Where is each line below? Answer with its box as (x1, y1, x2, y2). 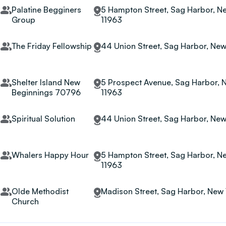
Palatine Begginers (11, 5, 81, 15)
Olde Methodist (11, 186, 69, 196)
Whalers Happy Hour (11, 150, 89, 160)
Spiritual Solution (11, 114, 75, 124)
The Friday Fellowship (11, 41, 92, 51)
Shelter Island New (11, 77, 80, 87)
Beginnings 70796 (11, 87, 81, 97)
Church (11, 196, 39, 206)
